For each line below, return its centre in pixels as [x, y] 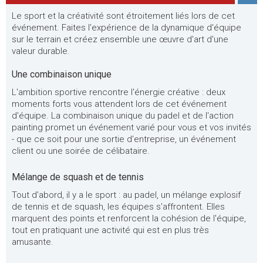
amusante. [33, 242]
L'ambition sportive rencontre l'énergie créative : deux [119, 92]
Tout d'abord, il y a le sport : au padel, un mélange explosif [126, 195]
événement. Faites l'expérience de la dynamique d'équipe [127, 28]
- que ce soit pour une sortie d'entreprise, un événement [124, 139]
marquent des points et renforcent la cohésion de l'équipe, [129, 218]
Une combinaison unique [62, 74]
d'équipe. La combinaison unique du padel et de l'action [123, 116]
